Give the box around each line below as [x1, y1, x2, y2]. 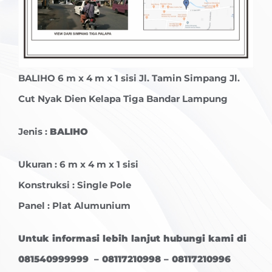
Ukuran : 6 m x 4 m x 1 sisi [18, 158, 138, 171]
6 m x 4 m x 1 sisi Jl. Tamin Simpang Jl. [58, 72, 240, 84]
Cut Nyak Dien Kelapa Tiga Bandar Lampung [18, 93, 228, 105]
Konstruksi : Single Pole [18, 179, 131, 191]
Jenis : [18, 126, 50, 138]
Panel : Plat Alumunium [18, 200, 131, 212]
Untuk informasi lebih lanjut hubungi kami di [18, 233, 246, 245]
